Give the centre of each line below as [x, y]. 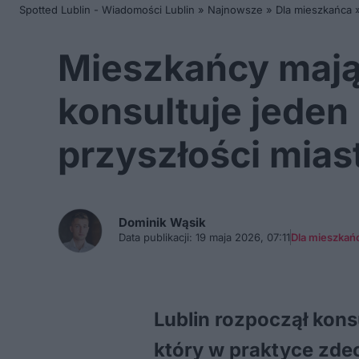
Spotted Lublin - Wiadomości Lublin [107, 10]
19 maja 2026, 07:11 [241, 237]
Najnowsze [235, 10]
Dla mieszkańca [314, 10]
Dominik [144, 222]
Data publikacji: [155, 237]
